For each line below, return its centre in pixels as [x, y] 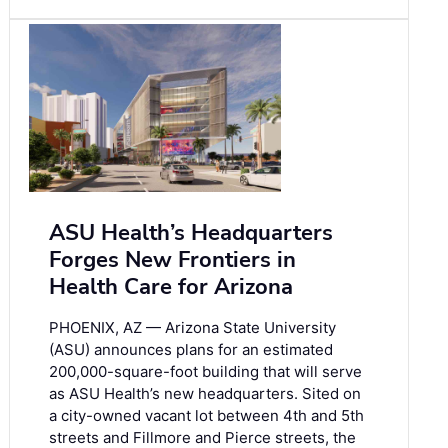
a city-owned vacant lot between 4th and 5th [206, 416]
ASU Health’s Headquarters [191, 233]
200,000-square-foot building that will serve [205, 372]
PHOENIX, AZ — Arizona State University [192, 328]
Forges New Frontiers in [172, 260]
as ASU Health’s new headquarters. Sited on [205, 394]
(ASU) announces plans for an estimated [191, 350]
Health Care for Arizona [171, 287]
